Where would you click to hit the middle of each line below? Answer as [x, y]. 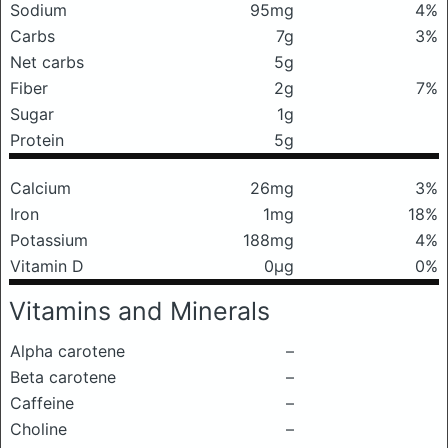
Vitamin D [47, 266]
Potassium [49, 240]
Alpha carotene [67, 351]
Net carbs [47, 62]
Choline [38, 429]
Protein [37, 140]
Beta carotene [63, 377]
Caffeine [42, 403]
